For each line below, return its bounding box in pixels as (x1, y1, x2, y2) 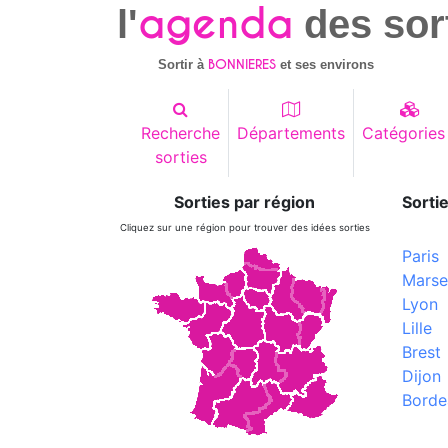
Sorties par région (174, 192, 315, 212)
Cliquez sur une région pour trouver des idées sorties (119, 222, 370, 233)
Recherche (141, 123, 220, 143)
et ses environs (276, 57, 375, 72)
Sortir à (158, 57, 209, 72)
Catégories (362, 123, 445, 143)
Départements (237, 123, 345, 143)
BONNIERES (208, 56, 277, 73)
